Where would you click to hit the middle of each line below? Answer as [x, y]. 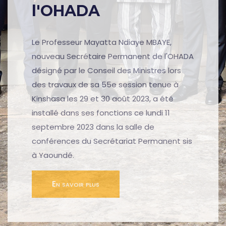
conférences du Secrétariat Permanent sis [112, 141]
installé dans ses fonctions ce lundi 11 [101, 113]
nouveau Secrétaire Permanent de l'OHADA [113, 56]
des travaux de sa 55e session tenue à [105, 85]
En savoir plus [76, 184]
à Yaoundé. [53, 155]
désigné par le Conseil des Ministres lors [106, 71]
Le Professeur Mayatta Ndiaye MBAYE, [102, 42]
